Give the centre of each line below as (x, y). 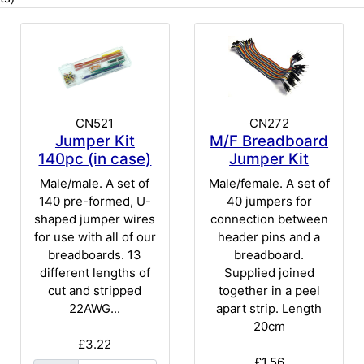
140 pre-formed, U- (95, 201)
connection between (269, 219)
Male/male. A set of (95, 183)
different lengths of (95, 272)
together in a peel (269, 290)
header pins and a (269, 236)
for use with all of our (95, 236)
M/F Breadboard (269, 141)
